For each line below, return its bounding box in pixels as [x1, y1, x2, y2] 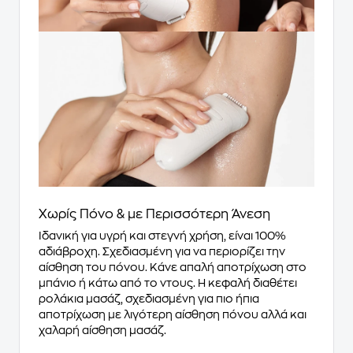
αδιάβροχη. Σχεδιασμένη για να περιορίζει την [39, 245, 285, 257]
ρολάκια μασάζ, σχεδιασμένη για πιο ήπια [39, 292, 259, 304]
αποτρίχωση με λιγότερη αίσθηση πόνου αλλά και [39, 308, 307, 320]
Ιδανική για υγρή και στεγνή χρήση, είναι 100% [39, 229, 286, 241]
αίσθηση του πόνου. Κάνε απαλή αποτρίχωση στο [39, 261, 307, 273]
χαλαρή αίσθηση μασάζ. [39, 324, 166, 336]
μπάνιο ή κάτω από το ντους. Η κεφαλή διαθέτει [39, 277, 297, 288]
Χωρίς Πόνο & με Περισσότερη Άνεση [39, 207, 270, 221]
